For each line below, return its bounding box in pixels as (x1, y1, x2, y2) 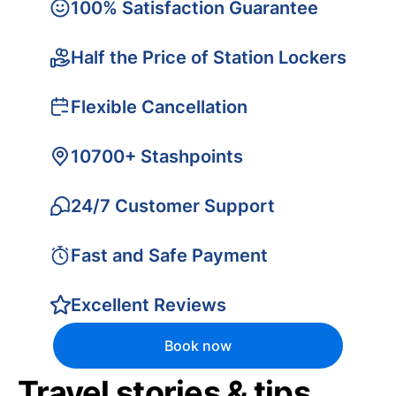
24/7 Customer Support (71, 195, 275, 217)
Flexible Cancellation (71, 96, 247, 118)
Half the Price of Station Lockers (71, 47, 346, 68)
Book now (164, 337, 232, 354)
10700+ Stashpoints (71, 146, 243, 167)
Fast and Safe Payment (71, 245, 268, 266)
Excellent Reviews (71, 294, 226, 316)
